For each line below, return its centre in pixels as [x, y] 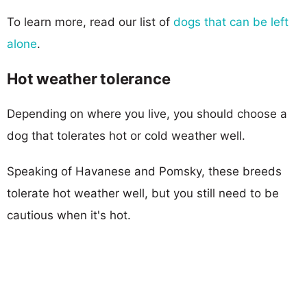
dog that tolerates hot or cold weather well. [126, 135]
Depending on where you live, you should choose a [147, 113]
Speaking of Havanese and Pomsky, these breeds [144, 171]
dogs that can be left [231, 22]
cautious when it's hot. [69, 215]
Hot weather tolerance [89, 78]
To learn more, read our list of [90, 22]
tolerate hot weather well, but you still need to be [143, 193]
